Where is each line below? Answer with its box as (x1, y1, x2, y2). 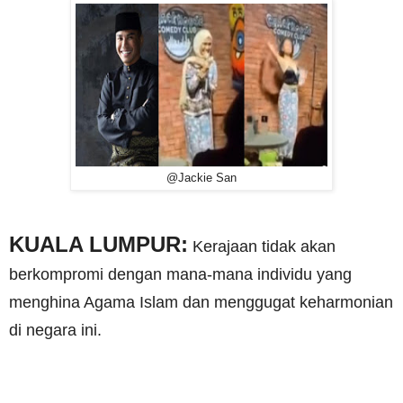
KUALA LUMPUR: (9, 232, 188, 257)
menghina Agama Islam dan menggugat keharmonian (9, 293, 393, 312)
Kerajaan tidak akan (188, 237, 336, 256)
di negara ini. (9, 321, 102, 340)
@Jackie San (166, 172, 237, 185)
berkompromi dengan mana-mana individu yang (9, 265, 352, 284)
